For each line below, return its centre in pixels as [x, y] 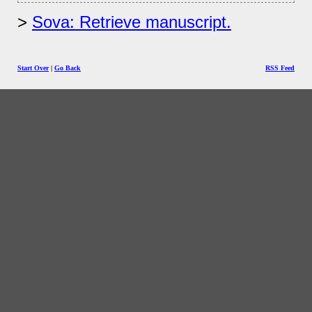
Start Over [33, 68]
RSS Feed [280, 68]
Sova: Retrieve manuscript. [132, 22]
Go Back [68, 68]
